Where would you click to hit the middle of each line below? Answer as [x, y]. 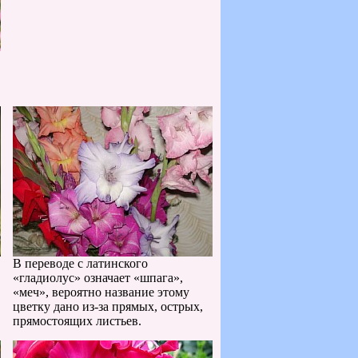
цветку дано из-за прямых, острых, [108, 306]
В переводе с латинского [80, 263]
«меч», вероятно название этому [101, 292]
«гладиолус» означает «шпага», [98, 278]
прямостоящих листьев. [77, 321]
